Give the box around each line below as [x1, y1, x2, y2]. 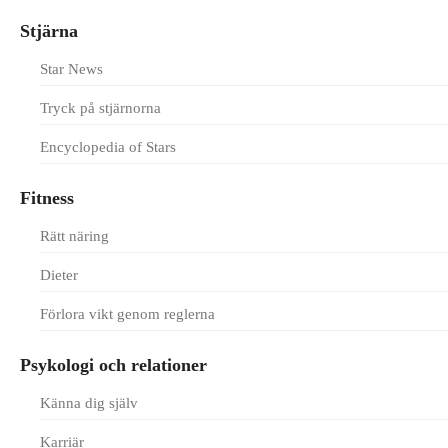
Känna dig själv [40, 395, 138, 411]
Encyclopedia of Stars [40, 139, 176, 155]
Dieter [40, 267, 78, 283]
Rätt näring [40, 228, 109, 244]
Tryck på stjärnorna [40, 100, 161, 116]
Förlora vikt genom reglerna [40, 306, 215, 322]
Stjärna [20, 21, 78, 41]
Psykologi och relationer [20, 355, 207, 375]
